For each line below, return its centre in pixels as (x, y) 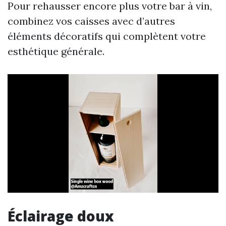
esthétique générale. (56, 51)
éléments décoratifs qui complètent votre (107, 36)
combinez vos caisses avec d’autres (91, 21)
